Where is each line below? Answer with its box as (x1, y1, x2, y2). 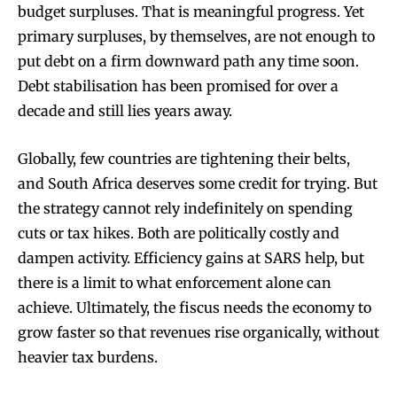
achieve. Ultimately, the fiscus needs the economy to (18, 299, 371, 317)
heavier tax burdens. (18, 348, 158, 367)
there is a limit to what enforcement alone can (18, 274, 331, 292)
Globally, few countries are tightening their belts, (18, 150, 350, 168)
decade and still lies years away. (18, 102, 232, 121)
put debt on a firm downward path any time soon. (18, 52, 359, 71)
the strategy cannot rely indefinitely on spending (18, 199, 353, 218)
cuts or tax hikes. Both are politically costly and (18, 224, 339, 243)
